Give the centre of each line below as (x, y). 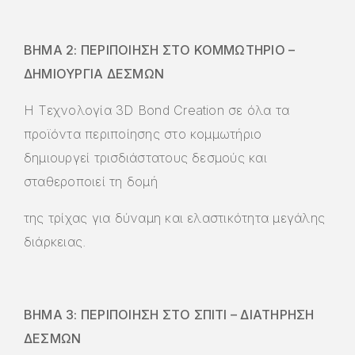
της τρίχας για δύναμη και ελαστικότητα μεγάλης (175, 218)
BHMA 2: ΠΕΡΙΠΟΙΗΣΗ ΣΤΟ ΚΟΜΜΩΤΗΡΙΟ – (160, 50)
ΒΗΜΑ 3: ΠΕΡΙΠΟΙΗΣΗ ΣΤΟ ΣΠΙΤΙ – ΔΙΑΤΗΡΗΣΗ (169, 314)
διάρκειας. (55, 241)
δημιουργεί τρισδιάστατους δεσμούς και (145, 157)
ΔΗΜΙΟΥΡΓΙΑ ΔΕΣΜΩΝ (94, 73)
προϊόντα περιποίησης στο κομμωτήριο (143, 134)
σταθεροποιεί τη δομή (91, 181)
